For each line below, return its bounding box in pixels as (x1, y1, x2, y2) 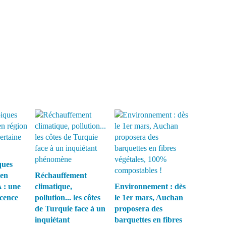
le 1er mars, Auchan (114, 193, 183, 202)
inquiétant (35, 215, 70, 224)
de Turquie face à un (35, 204, 105, 213)
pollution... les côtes (35, 193, 100, 202)
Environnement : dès (114, 182, 186, 191)
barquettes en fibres (114, 215, 182, 224)
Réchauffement (35, 171, 87, 180)
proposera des (114, 204, 162, 213)
